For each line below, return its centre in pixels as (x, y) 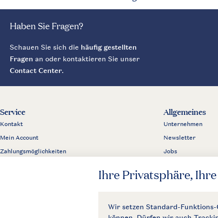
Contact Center (36, 70)
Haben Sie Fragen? (46, 25)
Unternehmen (183, 124)
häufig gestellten (109, 47)
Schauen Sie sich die (45, 47)
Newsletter (180, 138)
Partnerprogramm (190, 165)
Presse (173, 179)
